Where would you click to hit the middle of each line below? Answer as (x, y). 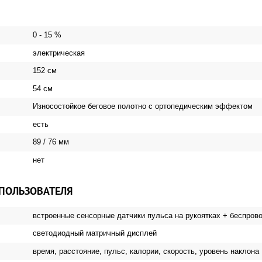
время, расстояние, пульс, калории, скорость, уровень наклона (145, 251)
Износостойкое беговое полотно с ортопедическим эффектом (142, 106)
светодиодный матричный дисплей (94, 233)
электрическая (58, 53)
